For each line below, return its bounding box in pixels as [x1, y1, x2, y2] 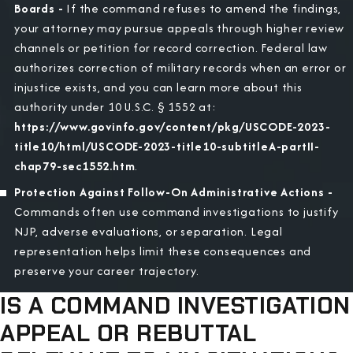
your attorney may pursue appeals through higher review [14, 19, 345, 36]
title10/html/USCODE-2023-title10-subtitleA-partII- [14, 137, 320, 154]
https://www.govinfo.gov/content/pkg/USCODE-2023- [14, 117, 331, 135]
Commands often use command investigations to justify [14, 203, 339, 220]
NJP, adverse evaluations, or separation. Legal [14, 222, 283, 240]
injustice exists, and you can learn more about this [14, 78, 303, 95]
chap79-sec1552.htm [14, 157, 136, 174]
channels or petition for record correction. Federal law [14, 39, 328, 56]
